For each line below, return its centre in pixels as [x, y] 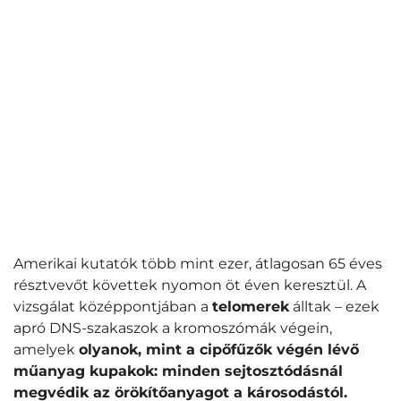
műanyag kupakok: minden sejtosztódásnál [178, 371]
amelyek [46, 350]
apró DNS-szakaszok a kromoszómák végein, [173, 328]
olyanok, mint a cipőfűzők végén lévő [219, 350]
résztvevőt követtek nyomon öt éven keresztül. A [190, 285]
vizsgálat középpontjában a [113, 307]
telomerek [251, 307]
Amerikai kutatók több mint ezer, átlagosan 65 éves [198, 264]
